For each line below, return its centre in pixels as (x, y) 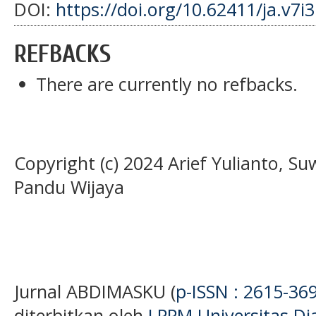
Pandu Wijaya (69, 187)
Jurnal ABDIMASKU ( (95, 292)
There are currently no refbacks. (167, 84)
